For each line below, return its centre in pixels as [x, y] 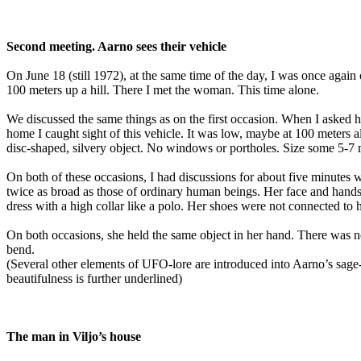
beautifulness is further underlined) [94, 279]
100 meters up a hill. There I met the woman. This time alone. [163, 90]
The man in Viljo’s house [74, 337]
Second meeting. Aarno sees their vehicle [116, 47]
